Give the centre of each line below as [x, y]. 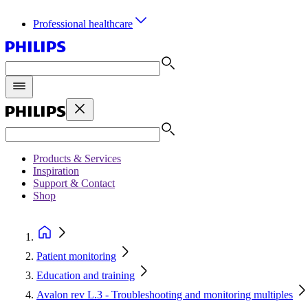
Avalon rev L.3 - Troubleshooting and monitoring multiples [165, 295]
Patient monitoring [76, 256]
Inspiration [56, 171]
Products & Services [77, 158]
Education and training [86, 275]
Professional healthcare [83, 24]
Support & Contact [74, 183]
